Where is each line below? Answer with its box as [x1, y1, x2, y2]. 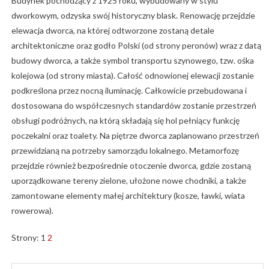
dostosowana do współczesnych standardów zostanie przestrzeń [11, 100, 256, 110]
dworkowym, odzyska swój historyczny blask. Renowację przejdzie [11, 10, 255, 20]
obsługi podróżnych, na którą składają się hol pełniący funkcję [11, 115, 240, 125]
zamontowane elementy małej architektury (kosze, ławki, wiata [11, 190, 245, 201]
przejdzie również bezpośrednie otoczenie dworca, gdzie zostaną [11, 160, 251, 171]
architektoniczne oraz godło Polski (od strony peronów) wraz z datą [11, 40, 261, 50]
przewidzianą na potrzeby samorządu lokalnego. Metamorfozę [11, 145, 239, 156]
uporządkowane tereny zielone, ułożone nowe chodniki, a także [11, 175, 246, 186]
